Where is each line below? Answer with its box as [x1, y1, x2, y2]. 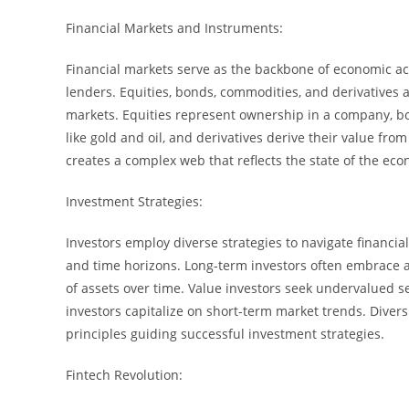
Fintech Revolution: [66, 365, 183, 383]
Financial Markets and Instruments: [66, 18, 283, 37]
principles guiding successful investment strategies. [66, 324, 384, 342]
